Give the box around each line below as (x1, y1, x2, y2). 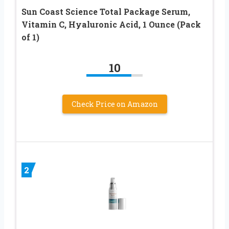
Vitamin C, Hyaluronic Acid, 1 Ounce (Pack (21, 18, 201, 30)
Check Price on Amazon (71, 99, 158, 109)
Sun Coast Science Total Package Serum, (21, 6, 190, 17)
